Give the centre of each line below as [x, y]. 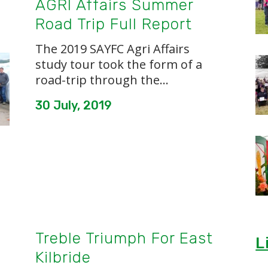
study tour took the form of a [119, 65]
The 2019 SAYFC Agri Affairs [112, 49]
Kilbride [63, 258]
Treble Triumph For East [124, 238]
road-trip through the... [102, 80]
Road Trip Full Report [114, 25]
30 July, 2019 [74, 106]
